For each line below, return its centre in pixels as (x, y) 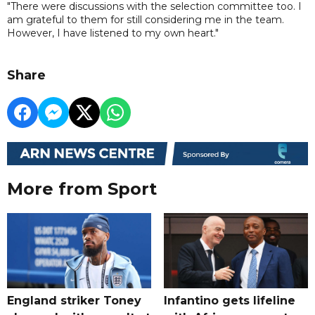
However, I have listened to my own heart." (113, 33)
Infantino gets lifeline (229, 301)
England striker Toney (74, 301)
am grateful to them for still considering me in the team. (146, 19)
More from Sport (82, 189)
